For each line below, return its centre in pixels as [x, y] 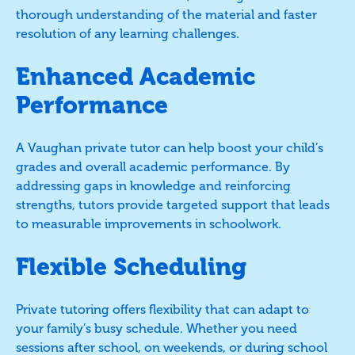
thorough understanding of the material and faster [166, 14]
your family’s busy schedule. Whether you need [157, 328]
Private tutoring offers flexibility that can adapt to [162, 309]
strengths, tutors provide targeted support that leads [173, 204]
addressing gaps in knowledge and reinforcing [153, 185]
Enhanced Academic [136, 76]
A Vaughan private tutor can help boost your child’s [170, 147]
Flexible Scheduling [131, 267]
